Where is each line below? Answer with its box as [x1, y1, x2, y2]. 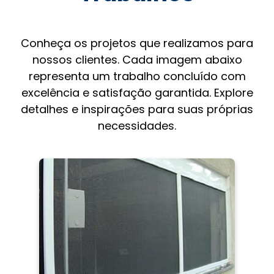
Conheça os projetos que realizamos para [21, 35, 253, 51]
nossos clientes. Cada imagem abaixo [32, 51, 242, 67]
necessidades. [98, 117, 176, 133]
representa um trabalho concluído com [28, 68, 246, 84]
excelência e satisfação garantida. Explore [21, 84, 253, 100]
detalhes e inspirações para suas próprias [21, 101, 253, 117]
